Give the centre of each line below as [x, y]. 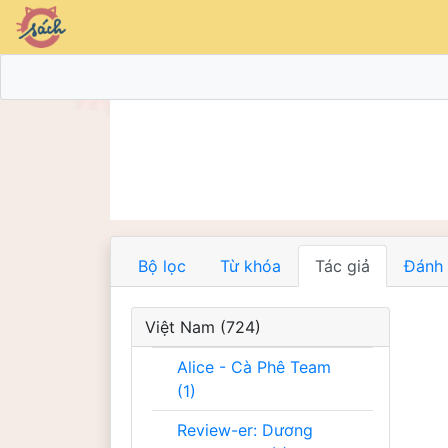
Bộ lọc [162, 266]
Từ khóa [250, 266]
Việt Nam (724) [240, 327]
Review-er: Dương [245, 430]
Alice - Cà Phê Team [254, 367]
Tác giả [342, 266]
